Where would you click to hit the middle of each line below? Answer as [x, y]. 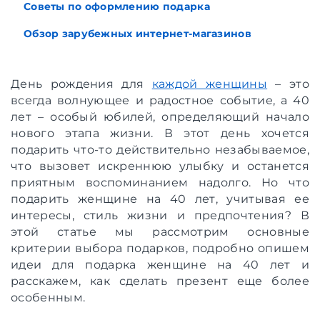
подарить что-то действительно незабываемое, [160, 149]
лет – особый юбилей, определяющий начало [160, 116]
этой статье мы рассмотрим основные [160, 231]
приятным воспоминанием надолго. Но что [160, 182]
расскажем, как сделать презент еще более [160, 281]
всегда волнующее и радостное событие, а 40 [160, 100]
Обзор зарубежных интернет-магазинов [137, 33]
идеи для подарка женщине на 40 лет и [160, 264]
